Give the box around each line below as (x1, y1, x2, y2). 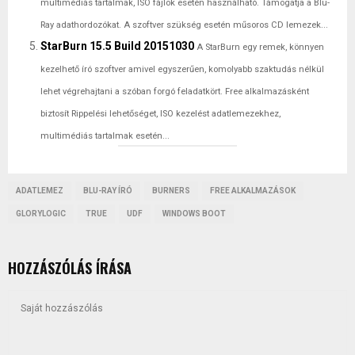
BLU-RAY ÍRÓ (83, 185, 132, 195)
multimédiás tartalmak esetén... (40, 130, 170, 141)
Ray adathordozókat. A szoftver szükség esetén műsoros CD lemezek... (40, 19, 328, 30)
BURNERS (152, 185, 190, 195)
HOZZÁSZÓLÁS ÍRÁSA (8, 257, 132, 278)
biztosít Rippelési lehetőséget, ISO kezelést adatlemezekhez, (40, 108, 281, 119)
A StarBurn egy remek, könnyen (197, 41, 324, 52)
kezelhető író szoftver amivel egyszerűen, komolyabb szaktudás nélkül (40, 63, 324, 74)
